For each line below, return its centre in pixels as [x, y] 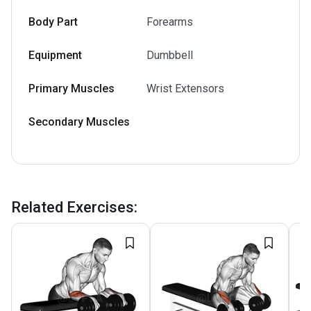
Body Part [53, 22]
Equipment [55, 55]
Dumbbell [170, 55]
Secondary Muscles [79, 122]
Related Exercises [73, 207]
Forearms [170, 22]
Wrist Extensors [185, 89]
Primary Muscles [72, 89]
